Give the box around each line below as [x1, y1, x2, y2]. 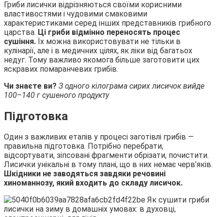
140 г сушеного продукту [22, 90, 109, 100]
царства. [4, 27, 38, 37]
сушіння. [4, 36, 38, 46]
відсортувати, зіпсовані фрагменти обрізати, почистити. [4, 151, 209, 160]
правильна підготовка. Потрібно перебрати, [4, 141, 163, 151]
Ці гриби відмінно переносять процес [38, 27, 180, 37]
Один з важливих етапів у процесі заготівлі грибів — [4, 132, 194, 142]
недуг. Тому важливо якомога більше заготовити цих [4, 55, 200, 64]
